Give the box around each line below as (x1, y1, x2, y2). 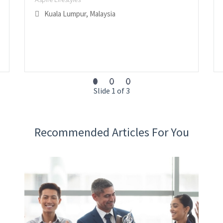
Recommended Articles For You (34, 124, 189, 140)
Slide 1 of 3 (93, 86, 130, 96)
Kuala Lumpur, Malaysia (44, 9, 115, 19)
